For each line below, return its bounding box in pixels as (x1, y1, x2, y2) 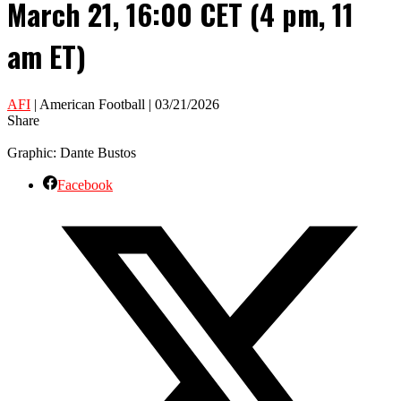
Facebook (57, 176, 113, 192)
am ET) (7, 35, 86, 78)
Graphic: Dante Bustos (7, 144, 136, 160)
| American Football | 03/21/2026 (30, 96, 219, 112)
